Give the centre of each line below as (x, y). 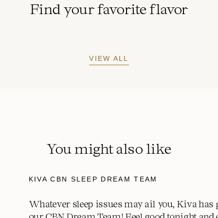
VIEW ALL (109, 58)
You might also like (109, 148)
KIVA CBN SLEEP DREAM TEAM (93, 179)
